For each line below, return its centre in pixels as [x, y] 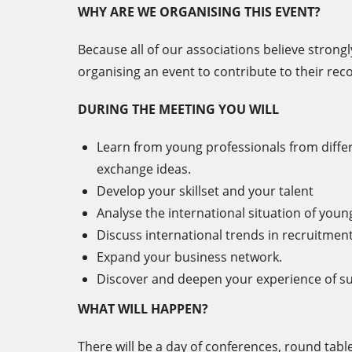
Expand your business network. [189, 257]
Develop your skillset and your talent [205, 191]
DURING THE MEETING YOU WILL [178, 109]
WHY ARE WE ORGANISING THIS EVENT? [199, 12]
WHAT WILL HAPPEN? [143, 309]
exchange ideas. [144, 169]
